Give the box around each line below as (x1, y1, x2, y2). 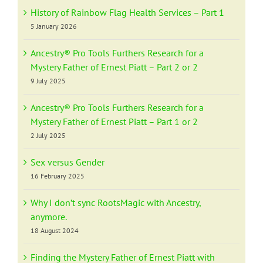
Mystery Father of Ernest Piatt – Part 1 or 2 (31, 116, 198, 128)
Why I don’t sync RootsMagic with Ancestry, (31, 197, 201, 209)
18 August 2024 (31, 226, 79, 235)
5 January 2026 (31, 22, 77, 31)
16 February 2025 (31, 171, 85, 181)
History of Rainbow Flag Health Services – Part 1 (31, 6, 224, 19)
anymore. (31, 211, 67, 223)
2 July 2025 (31, 131, 66, 140)
